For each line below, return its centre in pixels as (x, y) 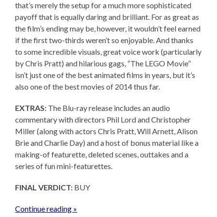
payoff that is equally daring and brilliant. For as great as (107, 16)
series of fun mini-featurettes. (64, 166)
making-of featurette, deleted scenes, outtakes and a (102, 154)
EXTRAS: (31, 108)
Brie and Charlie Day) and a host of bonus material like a (107, 142)
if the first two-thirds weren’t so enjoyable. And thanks (104, 40)
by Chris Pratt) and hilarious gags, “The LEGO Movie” (103, 63)
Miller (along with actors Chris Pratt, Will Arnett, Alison (107, 131)
